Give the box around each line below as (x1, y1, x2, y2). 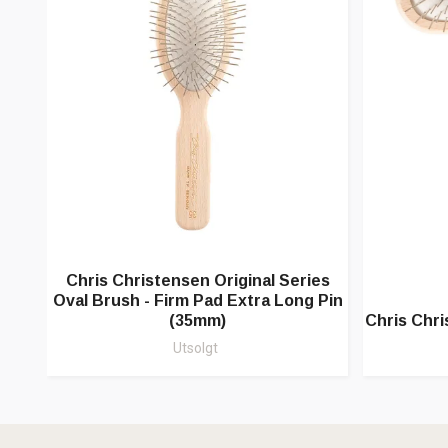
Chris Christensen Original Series (65, 272, 330, 290)
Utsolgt (173, 340, 218, 357)
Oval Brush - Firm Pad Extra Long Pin (52, 292, 343, 310)
